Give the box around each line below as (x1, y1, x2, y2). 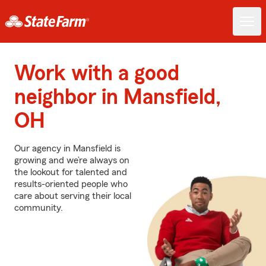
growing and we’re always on (14, 156, 129, 165)
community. (14, 203, 63, 213)
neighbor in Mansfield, (14, 87, 221, 108)
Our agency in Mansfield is (14, 144, 121, 153)
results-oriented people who (14, 179, 128, 189)
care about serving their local (14, 191, 131, 201)
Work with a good (14, 63, 179, 84)
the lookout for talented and (14, 167, 127, 177)
